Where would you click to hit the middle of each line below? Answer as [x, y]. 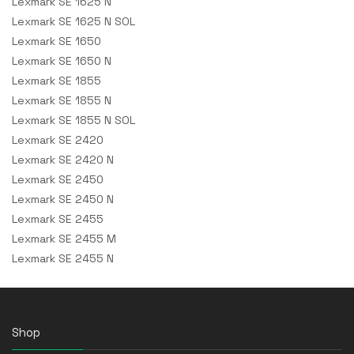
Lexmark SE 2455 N [63, 258]
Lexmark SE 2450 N [63, 199]
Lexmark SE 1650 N [62, 60]
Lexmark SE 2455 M [64, 238]
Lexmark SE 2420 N [63, 159]
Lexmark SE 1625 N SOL [73, 21]
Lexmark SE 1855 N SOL [73, 120]
